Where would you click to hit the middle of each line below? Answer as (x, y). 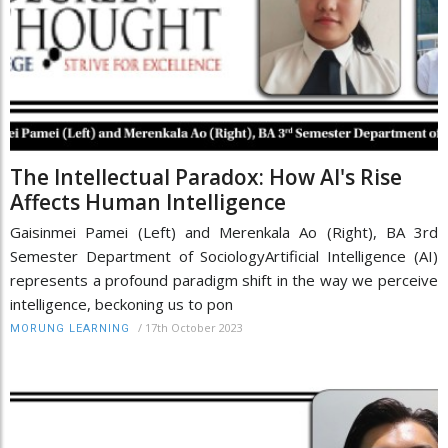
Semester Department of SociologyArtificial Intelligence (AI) (224, 256)
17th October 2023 (194, 328)
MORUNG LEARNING (70, 329)
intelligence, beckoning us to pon (121, 304)
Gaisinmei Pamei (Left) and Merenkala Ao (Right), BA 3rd (224, 232)
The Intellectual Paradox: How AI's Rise (206, 177)
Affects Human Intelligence (148, 202)
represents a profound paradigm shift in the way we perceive (224, 280)
